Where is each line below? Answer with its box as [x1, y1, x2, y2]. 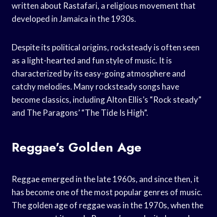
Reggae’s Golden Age [12, 138, 141, 156]
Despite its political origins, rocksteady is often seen [12, 42, 200, 52]
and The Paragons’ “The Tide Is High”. [12, 107, 148, 118]
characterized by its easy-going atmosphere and [12, 68, 186, 78]
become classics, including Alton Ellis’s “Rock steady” [12, 94, 201, 105]
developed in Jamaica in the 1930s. [12, 13, 136, 24]
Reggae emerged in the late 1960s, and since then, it [12, 173, 199, 184]
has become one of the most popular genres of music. [12, 186, 202, 197]
